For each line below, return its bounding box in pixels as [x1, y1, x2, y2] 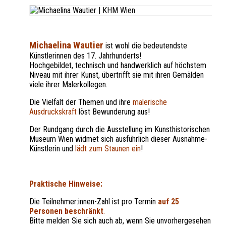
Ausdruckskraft [29, 106, 77, 117]
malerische [133, 97, 167, 107]
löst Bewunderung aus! [77, 106, 150, 117]
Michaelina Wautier [29, 39, 103, 51]
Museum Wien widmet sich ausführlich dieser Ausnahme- [29, 134, 207, 144]
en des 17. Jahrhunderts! [64, 50, 141, 61]
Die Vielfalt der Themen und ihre [29, 97, 133, 107]
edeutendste [147, 40, 187, 50]
